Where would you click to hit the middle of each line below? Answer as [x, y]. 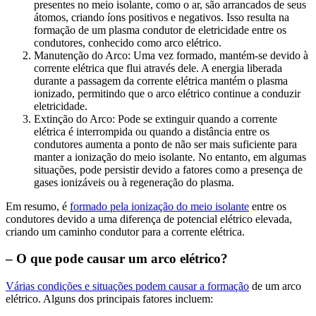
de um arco [275, 286]
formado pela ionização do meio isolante [159, 206]
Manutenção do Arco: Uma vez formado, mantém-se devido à [171, 55]
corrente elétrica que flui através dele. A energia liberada [158, 68]
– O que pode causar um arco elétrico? [117, 259]
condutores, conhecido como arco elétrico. [128, 42]
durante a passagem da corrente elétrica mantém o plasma [161, 80]
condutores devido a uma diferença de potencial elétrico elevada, [149, 219]
